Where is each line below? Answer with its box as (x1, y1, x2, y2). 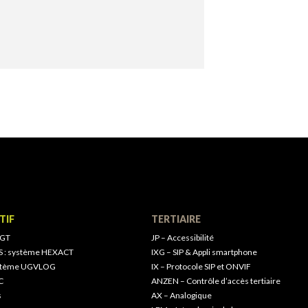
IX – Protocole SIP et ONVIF (151, 261, 251, 272)
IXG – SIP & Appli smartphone (151, 247, 257, 257)
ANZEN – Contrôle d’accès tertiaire (151, 276, 280, 286)
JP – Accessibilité (151, 232, 214, 243)
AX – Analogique (151, 290, 212, 300)
